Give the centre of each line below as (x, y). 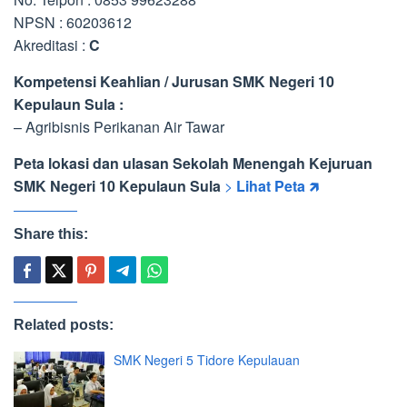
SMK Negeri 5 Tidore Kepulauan (207, 360)
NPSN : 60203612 (73, 22)
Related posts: (64, 325)
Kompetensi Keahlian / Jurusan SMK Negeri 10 (174, 81)
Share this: (51, 234)
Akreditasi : (51, 45)
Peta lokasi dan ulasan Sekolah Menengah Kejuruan (193, 163)
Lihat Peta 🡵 (278, 186)
